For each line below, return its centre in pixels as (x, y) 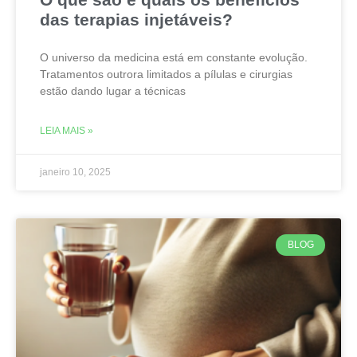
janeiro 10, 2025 (75, 173)
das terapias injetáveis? (136, 20)
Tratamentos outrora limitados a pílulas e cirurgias (166, 75)
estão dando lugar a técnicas (113, 91)
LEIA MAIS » (67, 131)
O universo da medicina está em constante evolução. (174, 58)
